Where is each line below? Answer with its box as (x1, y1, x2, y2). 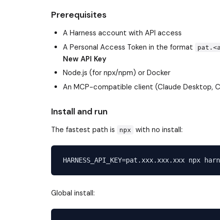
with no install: (134, 124, 183, 135)
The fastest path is (51, 124, 117, 135)
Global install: (51, 188, 95, 198)
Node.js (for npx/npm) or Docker (63, 68, 170, 78)
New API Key (63, 54, 107, 64)
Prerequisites (51, 9, 107, 21)
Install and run (51, 106, 108, 117)
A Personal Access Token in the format (63, 42, 195, 52)
